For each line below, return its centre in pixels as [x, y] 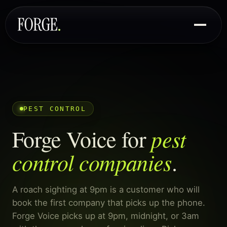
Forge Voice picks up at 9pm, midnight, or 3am [106, 216]
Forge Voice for [82, 139]
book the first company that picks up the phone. [109, 203]
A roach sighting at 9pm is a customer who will [106, 190]
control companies [92, 162]
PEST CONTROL [55, 109]
